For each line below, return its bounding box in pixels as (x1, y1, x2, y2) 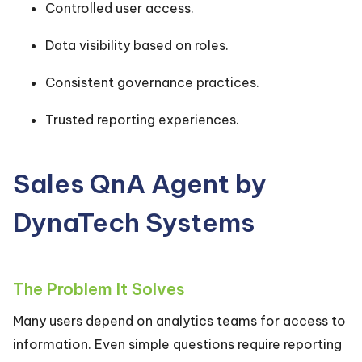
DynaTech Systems (13, 206, 255, 238)
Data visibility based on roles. (45, 37, 229, 53)
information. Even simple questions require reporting (13, 336, 342, 352)
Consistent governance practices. (45, 74, 259, 90)
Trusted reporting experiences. (45, 112, 239, 128)
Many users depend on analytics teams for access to (13, 313, 346, 329)
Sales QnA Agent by (13, 167, 267, 200)
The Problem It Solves (13, 279, 185, 299)
